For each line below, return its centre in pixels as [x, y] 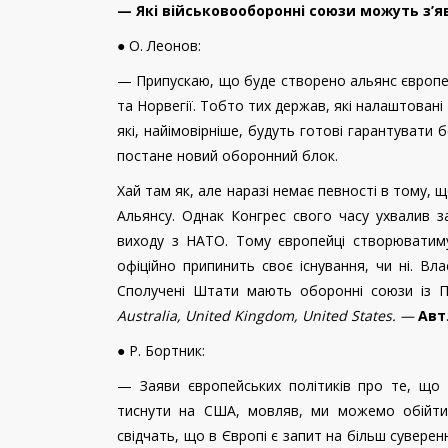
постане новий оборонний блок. [229, 156]
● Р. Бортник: [163, 351]
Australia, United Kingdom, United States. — [265, 316]
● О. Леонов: [161, 46]
